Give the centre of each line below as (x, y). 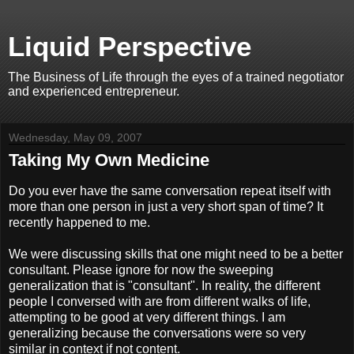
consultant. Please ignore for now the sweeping (141, 269)
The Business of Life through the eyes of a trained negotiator (176, 77)
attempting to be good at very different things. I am (147, 317)
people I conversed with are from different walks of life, (160, 301)
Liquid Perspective (130, 47)
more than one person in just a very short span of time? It (166, 206)
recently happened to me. (79, 222)
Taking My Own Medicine (109, 160)
